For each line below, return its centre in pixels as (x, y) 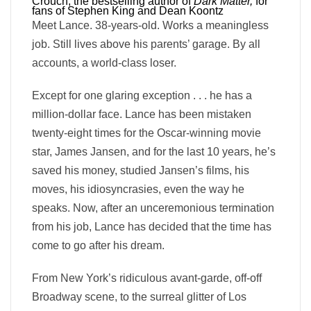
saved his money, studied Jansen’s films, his (141, 171)
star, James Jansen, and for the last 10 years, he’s (154, 152)
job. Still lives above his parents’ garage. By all (146, 44)
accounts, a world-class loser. (104, 63)
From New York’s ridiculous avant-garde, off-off (147, 278)
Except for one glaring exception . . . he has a (142, 96)
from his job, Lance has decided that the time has (152, 227)
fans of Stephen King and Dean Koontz (128, 11)
